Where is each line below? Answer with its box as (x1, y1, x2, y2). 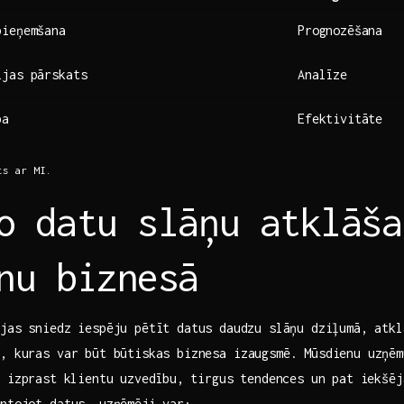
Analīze (298, 66, 347, 82)
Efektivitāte (298, 110, 383, 126)
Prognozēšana (298, 22, 383, 38)
